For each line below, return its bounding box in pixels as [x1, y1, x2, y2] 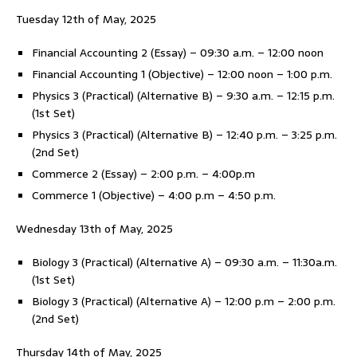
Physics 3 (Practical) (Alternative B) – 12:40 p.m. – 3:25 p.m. [32, 126, 337, 143]
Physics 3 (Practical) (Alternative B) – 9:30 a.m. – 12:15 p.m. [32, 87, 335, 104]
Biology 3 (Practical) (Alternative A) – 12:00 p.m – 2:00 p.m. [32, 292, 335, 310]
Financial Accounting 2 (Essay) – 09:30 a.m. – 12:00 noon [32, 44, 324, 61]
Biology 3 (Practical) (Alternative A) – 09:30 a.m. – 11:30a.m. [32, 253, 337, 271]
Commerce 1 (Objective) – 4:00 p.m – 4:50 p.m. [32, 186, 276, 204]
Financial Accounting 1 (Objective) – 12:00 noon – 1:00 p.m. [32, 65, 332, 83]
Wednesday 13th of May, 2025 [16, 220, 173, 237]
